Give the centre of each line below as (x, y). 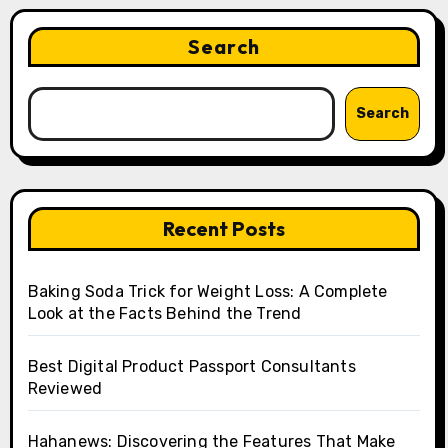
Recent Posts (224, 229)
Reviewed (65, 389)
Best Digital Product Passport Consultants (191, 367)
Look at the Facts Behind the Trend (164, 314)
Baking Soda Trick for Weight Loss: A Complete (207, 292)
